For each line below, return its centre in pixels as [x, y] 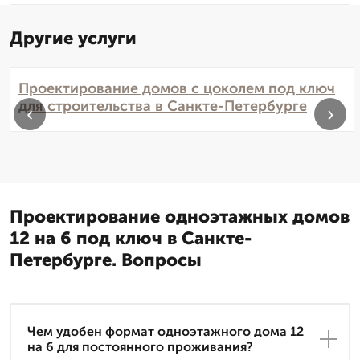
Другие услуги [73, 39]
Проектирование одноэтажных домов [180, 217]
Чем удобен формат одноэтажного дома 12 [166, 331]
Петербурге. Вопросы [106, 260]
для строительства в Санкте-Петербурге [163, 106]
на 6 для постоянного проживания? [140, 346]
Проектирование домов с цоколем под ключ [177, 89]
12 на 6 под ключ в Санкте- [131, 239]
